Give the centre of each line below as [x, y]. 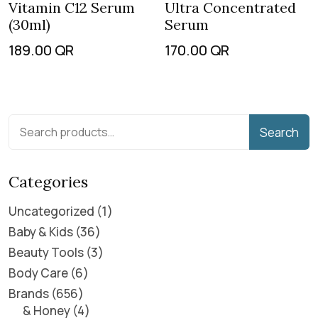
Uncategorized [51, 211]
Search [279, 132]
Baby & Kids [41, 232]
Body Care [38, 273]
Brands [29, 294]
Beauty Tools [46, 252]
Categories [48, 182]
